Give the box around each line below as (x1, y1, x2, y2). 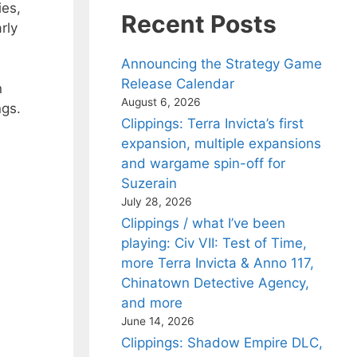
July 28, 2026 (121, 195, 192, 208)
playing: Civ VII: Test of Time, (121, 235, 307, 251)
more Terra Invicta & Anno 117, (121, 255, 314, 271)
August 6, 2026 (121, 96, 201, 108)
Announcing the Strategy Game (121, 56, 322, 72)
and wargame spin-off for (121, 155, 285, 171)
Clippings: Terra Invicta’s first (121, 116, 304, 131)
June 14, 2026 (121, 315, 194, 328)
